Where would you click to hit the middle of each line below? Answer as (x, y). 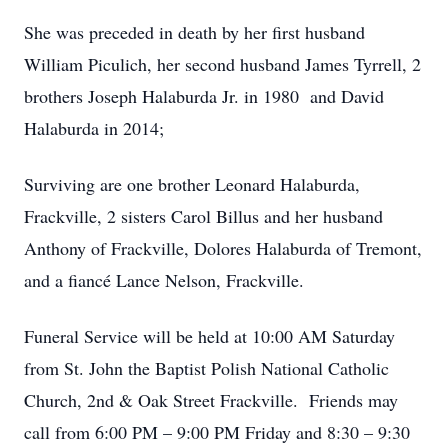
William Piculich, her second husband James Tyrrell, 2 (222, 64)
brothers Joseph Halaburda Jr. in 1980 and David (207, 96)
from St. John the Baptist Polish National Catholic (206, 368)
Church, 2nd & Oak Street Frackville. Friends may (211, 400)
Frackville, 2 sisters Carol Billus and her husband (203, 216)
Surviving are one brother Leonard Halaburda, (192, 184)
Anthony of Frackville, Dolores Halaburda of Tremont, (223, 248)
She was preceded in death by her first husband (194, 32)
